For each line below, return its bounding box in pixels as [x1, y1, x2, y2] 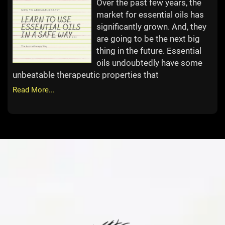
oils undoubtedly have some [96, 58, 203, 68]
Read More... [13, 85, 55, 95]
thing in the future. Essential [96, 46, 202, 56]
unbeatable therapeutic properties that [13, 70, 159, 80]
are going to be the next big [96, 34, 200, 44]
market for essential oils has [96, 10, 204, 20]
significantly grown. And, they [96, 22, 207, 32]
